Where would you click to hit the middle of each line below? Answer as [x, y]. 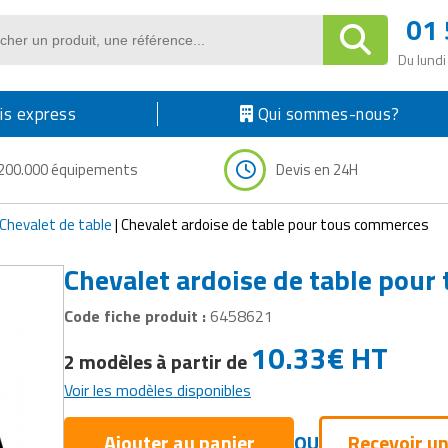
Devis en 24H [317, 169]
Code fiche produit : [137, 315]
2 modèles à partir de [157, 361]
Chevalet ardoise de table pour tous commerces [275, 224]
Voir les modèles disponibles [157, 389]
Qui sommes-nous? [326, 113]
